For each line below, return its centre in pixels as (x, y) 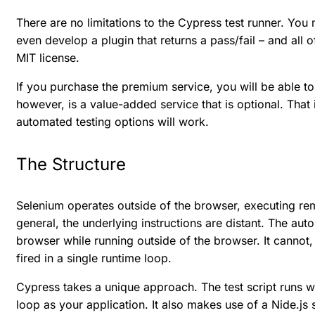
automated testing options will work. (112, 121)
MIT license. (48, 57)
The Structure (71, 164)
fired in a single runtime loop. (94, 258)
